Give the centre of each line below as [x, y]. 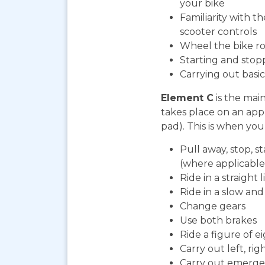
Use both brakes [218, 221]
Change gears [213, 206]
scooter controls [218, 32]
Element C [187, 98]
